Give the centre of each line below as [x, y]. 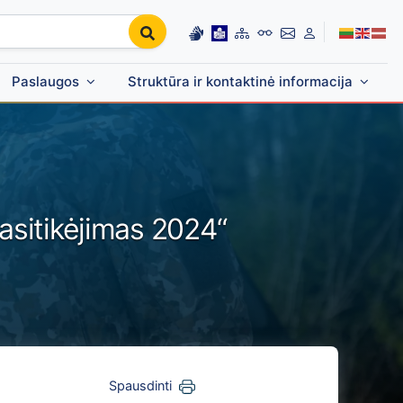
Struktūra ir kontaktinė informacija [240, 81]
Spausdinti [140, 385]
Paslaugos [45, 81]
